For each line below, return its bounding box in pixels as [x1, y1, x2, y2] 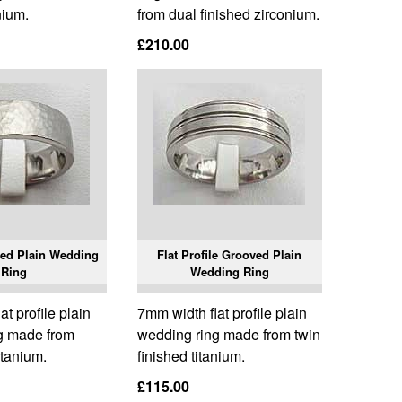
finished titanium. [136, 345, 245, 367]
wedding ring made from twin [136, 324, 320, 345]
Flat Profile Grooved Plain [157, 246, 302, 264]
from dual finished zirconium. [136, 4, 319, 25]
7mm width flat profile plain [136, 302, 307, 324]
